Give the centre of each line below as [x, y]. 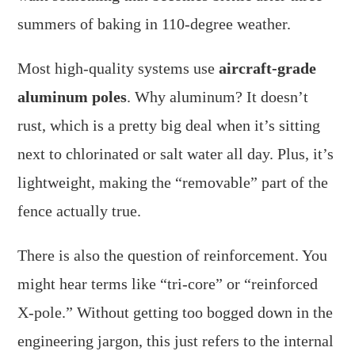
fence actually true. [80, 210]
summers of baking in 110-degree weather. [155, 23]
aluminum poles [73, 96]
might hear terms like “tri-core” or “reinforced [168, 283]
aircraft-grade [268, 68]
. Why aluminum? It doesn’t [218, 96]
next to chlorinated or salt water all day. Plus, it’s [176, 153]
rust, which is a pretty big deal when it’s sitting [169, 125]
